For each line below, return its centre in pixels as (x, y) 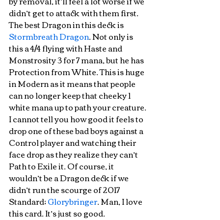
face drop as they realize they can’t (74, 154)
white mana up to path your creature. (78, 107)
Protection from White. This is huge (77, 72)
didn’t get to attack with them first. (74, 13)
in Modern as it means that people (73, 83)
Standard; (28, 201)
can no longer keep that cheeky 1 (70, 95)
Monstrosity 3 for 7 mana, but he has (77, 60)
